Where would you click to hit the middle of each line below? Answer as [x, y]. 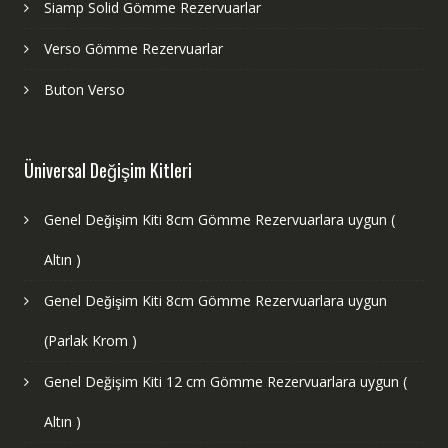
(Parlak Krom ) [90, 340]
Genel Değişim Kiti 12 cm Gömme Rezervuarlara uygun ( [225, 381]
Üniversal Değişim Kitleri [107, 169]
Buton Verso [84, 89]
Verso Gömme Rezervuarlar [133, 48]
